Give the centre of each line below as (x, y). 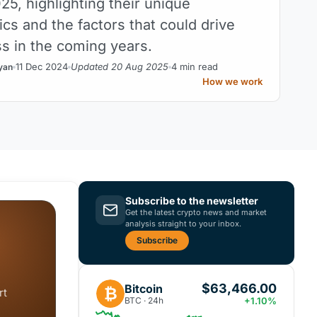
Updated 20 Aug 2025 (120, 67)
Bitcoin (144, 288)
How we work (232, 81)
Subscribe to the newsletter (192, 201)
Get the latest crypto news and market (196, 212)
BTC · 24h (144, 300)
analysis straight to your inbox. (183, 224)
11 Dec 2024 (42, 67)
